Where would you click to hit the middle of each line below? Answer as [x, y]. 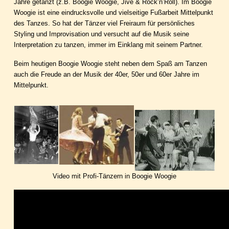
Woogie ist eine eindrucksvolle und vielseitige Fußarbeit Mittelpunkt [113, 13]
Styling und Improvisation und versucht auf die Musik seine [101, 34]
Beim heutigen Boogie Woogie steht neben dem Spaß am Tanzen [110, 64]
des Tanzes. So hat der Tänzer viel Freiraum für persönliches [104, 24]
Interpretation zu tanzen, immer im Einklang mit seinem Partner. [108, 45]
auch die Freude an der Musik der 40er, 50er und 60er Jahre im [107, 75]
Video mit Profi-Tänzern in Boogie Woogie [114, 176]
